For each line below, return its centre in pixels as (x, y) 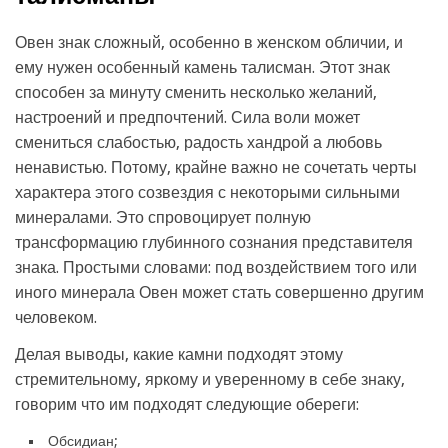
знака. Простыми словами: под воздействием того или (216, 267)
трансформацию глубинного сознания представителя (214, 242)
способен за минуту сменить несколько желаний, (196, 92)
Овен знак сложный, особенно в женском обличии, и (209, 42)
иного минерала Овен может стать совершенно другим (219, 292)
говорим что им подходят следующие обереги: (187, 404)
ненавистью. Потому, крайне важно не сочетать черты (216, 167)
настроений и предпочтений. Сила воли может (187, 117)
